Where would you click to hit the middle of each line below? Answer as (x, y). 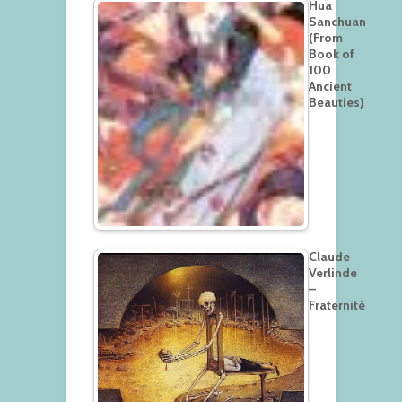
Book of (332, 53)
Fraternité (337, 305)
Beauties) (336, 102)
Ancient (330, 86)
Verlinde (333, 272)
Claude (329, 256)
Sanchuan (337, 21)
